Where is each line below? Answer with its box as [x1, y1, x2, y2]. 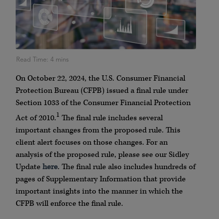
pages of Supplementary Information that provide [16, 174, 186, 185]
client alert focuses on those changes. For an [16, 137, 168, 148]
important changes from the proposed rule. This [16, 125, 180, 136]
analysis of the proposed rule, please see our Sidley [16, 150, 189, 160]
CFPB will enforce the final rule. [16, 198, 123, 209]
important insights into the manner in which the [16, 186, 183, 197]
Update [16, 162, 43, 173]
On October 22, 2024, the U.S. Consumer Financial [16, 73, 185, 84]
